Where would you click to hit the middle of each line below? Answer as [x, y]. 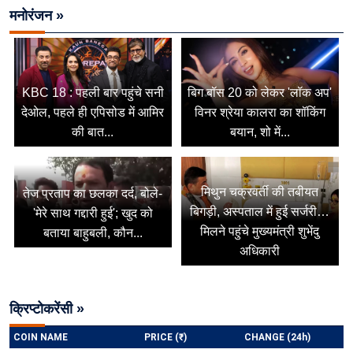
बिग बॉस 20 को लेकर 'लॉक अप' [260, 93]
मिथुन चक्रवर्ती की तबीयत [260, 191]
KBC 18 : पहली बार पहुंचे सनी [93, 93]
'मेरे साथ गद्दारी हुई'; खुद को [93, 214]
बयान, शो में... [260, 132]
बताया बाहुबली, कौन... [93, 233]
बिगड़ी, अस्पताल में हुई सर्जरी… [260, 211]
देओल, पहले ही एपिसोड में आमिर [93, 113]
